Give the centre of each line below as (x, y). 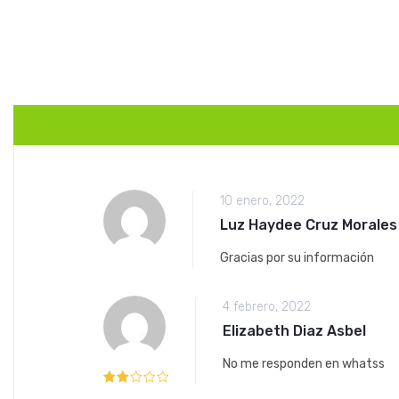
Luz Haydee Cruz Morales (309, 224)
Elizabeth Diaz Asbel (294, 330)
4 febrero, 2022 (267, 306)
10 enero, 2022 (262, 200)
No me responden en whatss (304, 363)
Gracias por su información (297, 257)
